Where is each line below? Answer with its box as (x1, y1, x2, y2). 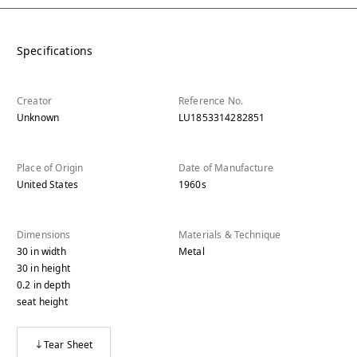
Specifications (17, 43, 93, 59)
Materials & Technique (178, 228, 281, 242)
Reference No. (178, 94, 243, 108)
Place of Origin (17, 161, 84, 175)
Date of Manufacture (178, 161, 273, 175)
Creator (17, 94, 53, 108)
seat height (17, 295, 68, 309)
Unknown (17, 111, 60, 125)
